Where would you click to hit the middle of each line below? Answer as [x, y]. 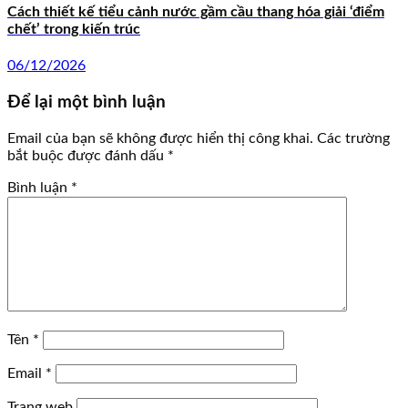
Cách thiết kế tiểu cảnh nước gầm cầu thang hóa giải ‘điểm [196, 12]
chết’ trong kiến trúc [74, 30]
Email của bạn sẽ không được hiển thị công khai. [160, 138]
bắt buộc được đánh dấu [87, 155]
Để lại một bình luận [87, 102]
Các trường [353, 138]
